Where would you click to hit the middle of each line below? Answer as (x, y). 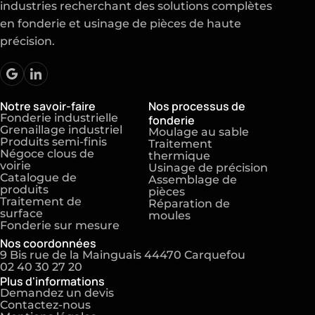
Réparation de (189, 204)
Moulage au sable (199, 133)
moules (169, 216)
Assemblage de (193, 180)
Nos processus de (197, 106)
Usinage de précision (208, 168)
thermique (179, 156)
